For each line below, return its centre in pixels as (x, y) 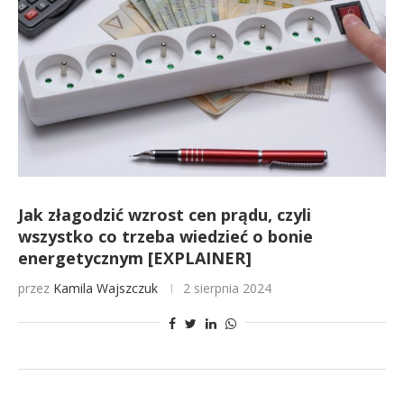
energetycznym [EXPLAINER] (135, 258)
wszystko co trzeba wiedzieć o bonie (165, 236)
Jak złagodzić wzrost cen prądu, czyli (165, 215)
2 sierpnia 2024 (227, 288)
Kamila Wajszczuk (106, 288)
